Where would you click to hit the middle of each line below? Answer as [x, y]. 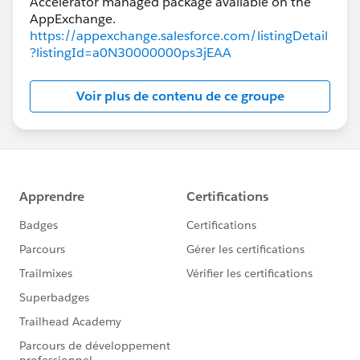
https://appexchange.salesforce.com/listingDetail [179, 35]
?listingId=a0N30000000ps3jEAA [131, 52]
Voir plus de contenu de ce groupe [180, 96]
